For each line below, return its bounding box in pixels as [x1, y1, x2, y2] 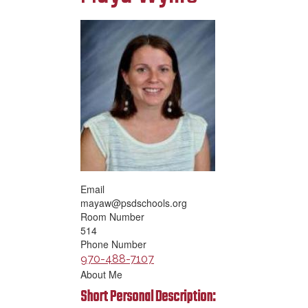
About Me [80, 267, 122, 281]
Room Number [80, 210, 144, 223]
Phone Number [80, 237, 146, 251]
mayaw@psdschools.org [80, 196, 187, 210]
